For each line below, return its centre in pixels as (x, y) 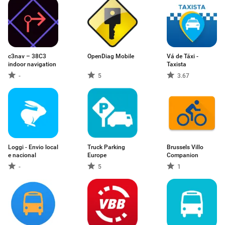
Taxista (177, 64)
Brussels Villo (185, 147)
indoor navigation (32, 64)
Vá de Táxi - (183, 56)
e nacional (22, 155)
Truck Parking (106, 147)
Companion (183, 155)
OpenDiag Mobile (111, 56)
